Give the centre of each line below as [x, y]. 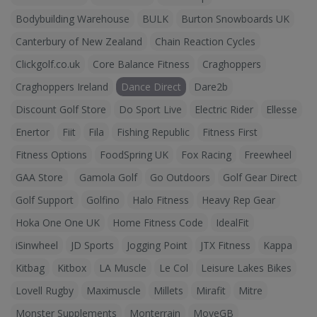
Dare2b [211, 87]
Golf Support [45, 200]
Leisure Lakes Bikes [246, 268]
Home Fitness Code [158, 223]
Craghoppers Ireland [62, 87]
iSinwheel [37, 245]
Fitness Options [51, 155]
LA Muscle [123, 268]
